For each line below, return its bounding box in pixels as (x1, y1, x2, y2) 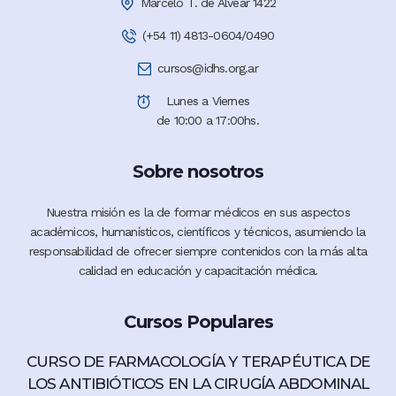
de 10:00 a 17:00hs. (156, 113, 259, 127)
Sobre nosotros (133, 161, 263, 182)
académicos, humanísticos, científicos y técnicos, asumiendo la (30, 225, 366, 239)
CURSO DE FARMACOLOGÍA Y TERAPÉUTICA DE (26, 353, 370, 370)
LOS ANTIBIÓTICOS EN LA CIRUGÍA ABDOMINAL (27, 375, 369, 392)
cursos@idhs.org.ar (157, 61, 258, 75)
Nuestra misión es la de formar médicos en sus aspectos (46, 205, 350, 219)
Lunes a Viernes (166, 94, 249, 108)
